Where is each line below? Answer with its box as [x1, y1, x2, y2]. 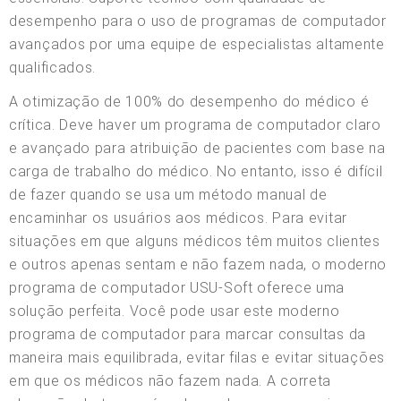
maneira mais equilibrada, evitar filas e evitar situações [9, 348, 385, 366]
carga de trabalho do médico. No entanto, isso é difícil [9, 162, 383, 180]
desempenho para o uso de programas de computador [9, 12, 387, 30]
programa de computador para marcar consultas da [9, 325, 366, 343]
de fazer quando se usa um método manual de [9, 185, 328, 203]
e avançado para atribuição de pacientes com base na [9, 139, 386, 157]
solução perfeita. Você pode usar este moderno [9, 302, 340, 320]
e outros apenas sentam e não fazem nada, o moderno [9, 255, 388, 273]
